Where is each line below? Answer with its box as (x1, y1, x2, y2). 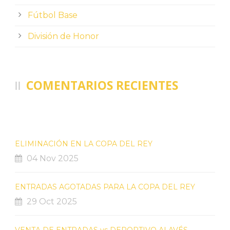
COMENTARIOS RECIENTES (26, 76, 178, 93)
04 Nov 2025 (27, 153, 79, 163)
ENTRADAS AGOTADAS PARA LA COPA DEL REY (15, 182, 195, 191)
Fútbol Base (28, 10, 78, 20)
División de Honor (28, 31, 99, 41)
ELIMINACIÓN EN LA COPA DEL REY (15, 139, 152, 148)
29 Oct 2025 (27, 196, 77, 206)
